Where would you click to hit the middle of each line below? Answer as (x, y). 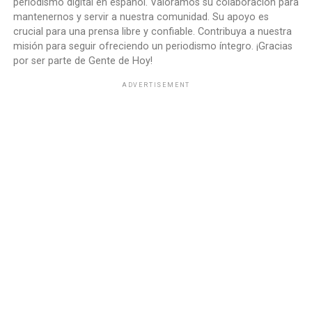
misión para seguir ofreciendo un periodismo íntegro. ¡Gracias (153, 46)
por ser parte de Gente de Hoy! (83, 61)
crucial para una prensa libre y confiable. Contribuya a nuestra (152, 31)
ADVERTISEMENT (156, 85)
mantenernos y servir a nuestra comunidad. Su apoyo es (141, 17)
